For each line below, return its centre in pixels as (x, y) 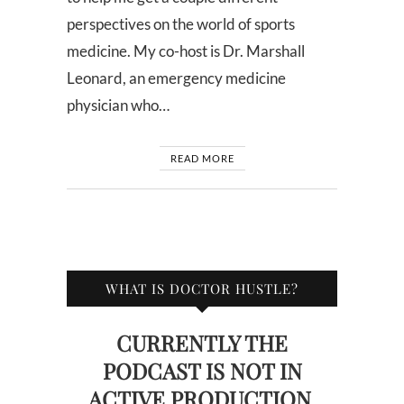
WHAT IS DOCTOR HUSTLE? (202, 288)
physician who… (118, 105)
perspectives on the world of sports (181, 23)
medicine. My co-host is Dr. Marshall (186, 50)
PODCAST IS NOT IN (202, 370)
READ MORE (202, 158)
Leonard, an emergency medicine (176, 78)
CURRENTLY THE (202, 342)
